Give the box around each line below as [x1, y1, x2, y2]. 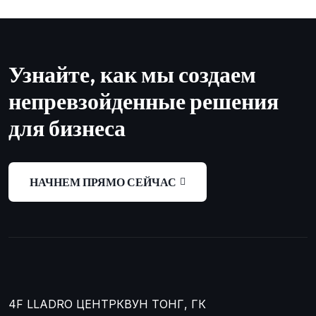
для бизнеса [8, 114, 126, 142]
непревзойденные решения [8, 87, 279, 115]
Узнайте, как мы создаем [8, 60, 256, 88]
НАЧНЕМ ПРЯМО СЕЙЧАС [30, 175, 176, 189]
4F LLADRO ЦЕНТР [8, 297, 116, 311]
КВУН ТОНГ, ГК [116, 297, 206, 311]
